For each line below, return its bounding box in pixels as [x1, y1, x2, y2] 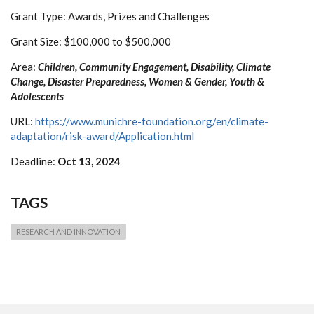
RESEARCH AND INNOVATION [16, 227, 121, 236]
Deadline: [11, 155, 57, 168]
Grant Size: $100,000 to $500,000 [11, 35, 171, 48]
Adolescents [11, 90, 64, 102]
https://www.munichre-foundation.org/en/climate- [35, 115, 268, 128]
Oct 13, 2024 [57, 155, 121, 168]
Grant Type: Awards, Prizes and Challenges [11, 10, 210, 22]
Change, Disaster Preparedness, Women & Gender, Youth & [11, 75, 264, 88]
